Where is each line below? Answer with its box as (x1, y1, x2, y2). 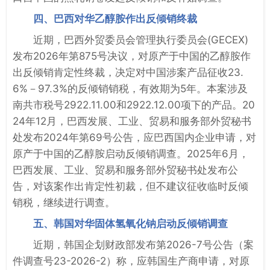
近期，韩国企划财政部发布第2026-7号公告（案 (33, 238, 254, 251)
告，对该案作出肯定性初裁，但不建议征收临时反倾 (13, 180, 248, 192)
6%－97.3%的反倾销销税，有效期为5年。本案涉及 (13, 82, 248, 95)
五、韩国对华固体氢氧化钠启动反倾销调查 (33, 217, 228, 230)
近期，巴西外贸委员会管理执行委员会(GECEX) (33, 33, 248, 46)
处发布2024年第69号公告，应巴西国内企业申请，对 (13, 131, 256, 143)
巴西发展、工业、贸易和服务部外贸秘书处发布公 (13, 163, 238, 176)
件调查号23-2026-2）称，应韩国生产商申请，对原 (13, 254, 250, 267)
